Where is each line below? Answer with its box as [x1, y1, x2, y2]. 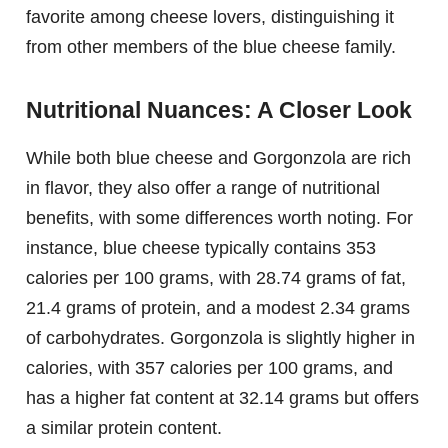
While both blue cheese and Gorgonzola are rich [26, 147, 411, 168]
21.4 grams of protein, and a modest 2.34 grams [26, 297, 410, 318]
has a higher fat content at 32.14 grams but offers [26, 387, 419, 408]
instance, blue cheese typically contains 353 [26, 237, 376, 258]
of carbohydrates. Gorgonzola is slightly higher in [26, 327, 415, 348]
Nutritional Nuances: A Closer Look [26, 96, 412, 123]
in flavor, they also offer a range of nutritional [26, 177, 380, 198]
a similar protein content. [26, 417, 222, 438]
